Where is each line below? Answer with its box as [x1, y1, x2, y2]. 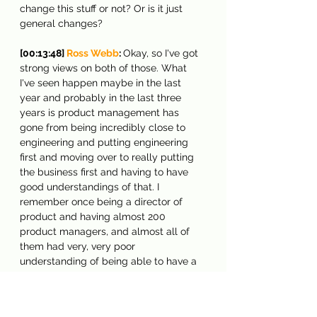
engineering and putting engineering [20, 136, 191, 148]
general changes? [20, 17, 103, 29]
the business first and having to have [20, 166, 191, 178]
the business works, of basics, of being [20, 284, 200, 296]
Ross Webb [67, 47, 119, 59]
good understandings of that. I [20, 180, 162, 192]
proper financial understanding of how [20, 270, 199, 282]
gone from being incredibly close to [20, 121, 188, 133]
